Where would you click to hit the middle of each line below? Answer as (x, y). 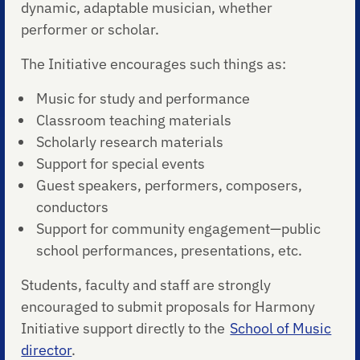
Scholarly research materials (131, 142)
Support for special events (122, 164)
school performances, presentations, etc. (170, 251)
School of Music (281, 329)
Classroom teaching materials (135, 121)
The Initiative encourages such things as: (154, 64)
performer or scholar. (92, 30)
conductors (74, 207)
